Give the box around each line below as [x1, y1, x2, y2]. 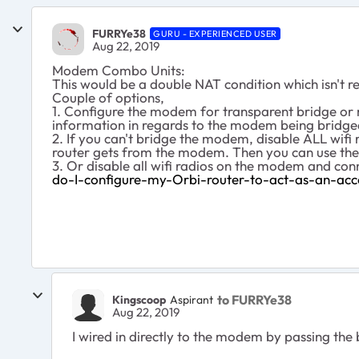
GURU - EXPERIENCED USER [153, 27, 277, 39]
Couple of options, [52, 89, 164, 106]
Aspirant [170, 292, 213, 307]
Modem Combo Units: [52, 62, 185, 79]
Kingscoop [112, 292, 166, 307]
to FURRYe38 [217, 291, 292, 308]
